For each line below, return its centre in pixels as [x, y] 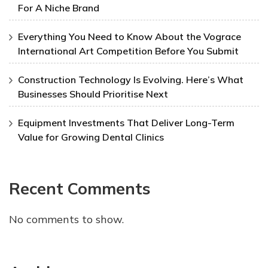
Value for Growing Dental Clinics [91, 137]
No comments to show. [66, 220]
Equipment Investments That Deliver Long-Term [126, 122]
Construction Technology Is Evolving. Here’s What [131, 79]
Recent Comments [80, 188]
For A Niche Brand [59, 7]
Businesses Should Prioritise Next [93, 94]
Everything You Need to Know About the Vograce [130, 36]
